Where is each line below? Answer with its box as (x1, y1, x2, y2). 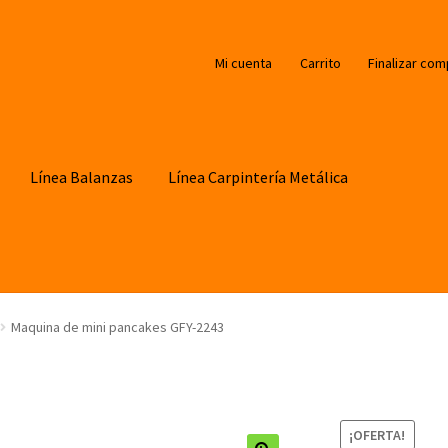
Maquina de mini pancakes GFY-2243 (10, 318, 224, 337)
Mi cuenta (215, 53, 273, 72)
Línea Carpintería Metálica (168, 166, 349, 187)
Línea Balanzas (30, 166, 134, 187)
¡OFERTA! (349, 425, 406, 444)
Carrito (299, 53, 341, 72)
